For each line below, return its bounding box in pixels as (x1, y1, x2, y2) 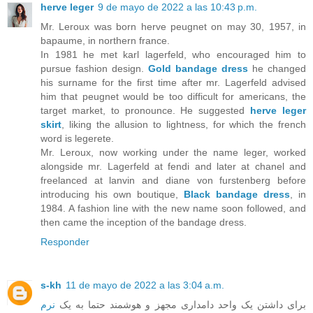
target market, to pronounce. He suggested (41, 105, 251, 117)
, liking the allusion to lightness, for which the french (61, 119, 306, 131)
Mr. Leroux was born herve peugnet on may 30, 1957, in (41, 21, 306, 33)
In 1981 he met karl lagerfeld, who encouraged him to (41, 49, 306, 61)
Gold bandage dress (148, 63, 248, 75)
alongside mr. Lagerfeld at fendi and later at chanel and (41, 161, 306, 173)
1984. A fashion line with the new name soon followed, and (41, 203, 306, 214)
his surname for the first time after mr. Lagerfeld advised (41, 77, 306, 89)
